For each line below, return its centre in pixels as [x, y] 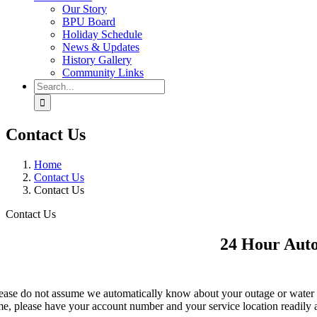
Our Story [85, 9]
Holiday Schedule [102, 34]
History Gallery [97, 60]
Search [48, 85]
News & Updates [101, 47]
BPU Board [89, 22]
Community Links [103, 73]
